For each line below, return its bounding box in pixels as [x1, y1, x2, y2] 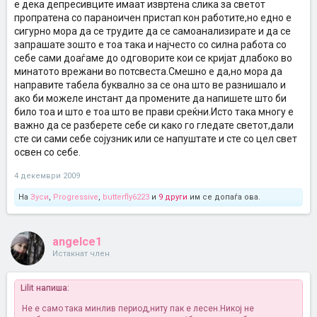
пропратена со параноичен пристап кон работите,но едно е [14, 12, 292, 23]
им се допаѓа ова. [188, 192, 260, 202]
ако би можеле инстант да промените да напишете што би [14, 93, 287, 104]
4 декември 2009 [14, 171, 80, 180]
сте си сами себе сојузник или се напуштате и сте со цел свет [14, 133, 297, 144]
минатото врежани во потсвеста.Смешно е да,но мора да [14, 66, 282, 77]
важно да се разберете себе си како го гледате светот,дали [14, 120, 294, 131]
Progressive [53, 192, 98, 202]
